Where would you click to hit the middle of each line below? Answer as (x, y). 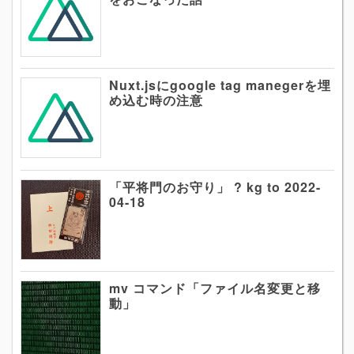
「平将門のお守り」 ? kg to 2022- (215, 186)
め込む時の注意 (156, 100)
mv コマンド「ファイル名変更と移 (215, 288)
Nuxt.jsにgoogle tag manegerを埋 (220, 85)
